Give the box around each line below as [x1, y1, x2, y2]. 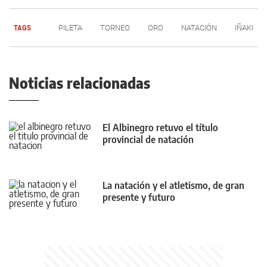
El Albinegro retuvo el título [103, 121, 218, 133]
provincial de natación [103, 133, 194, 145]
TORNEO [100, 23, 130, 32]
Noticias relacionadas [9, 73, 150, 92]
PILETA [58, 23, 82, 32]
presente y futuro [103, 191, 175, 204]
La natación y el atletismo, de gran [103, 179, 244, 192]
